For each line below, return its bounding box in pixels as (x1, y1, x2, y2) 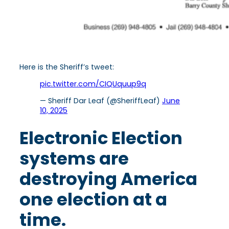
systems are (19, 146, 129, 171)
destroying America (19, 167, 197, 191)
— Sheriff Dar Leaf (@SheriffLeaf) (40, 95, 162, 106)
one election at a (19, 187, 167, 212)
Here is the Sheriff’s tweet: (19, 61, 114, 72)
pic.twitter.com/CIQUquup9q (40, 78, 146, 89)
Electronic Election (19, 126, 182, 150)
